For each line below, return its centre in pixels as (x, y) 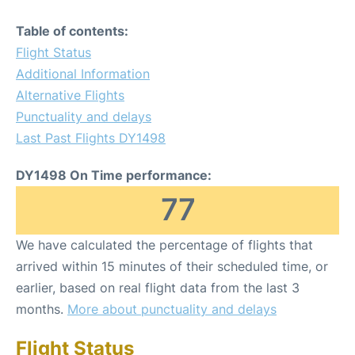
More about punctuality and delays (172, 309)
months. (42, 309)
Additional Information (83, 73)
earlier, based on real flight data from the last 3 (158, 287)
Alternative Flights (70, 95)
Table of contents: (72, 31)
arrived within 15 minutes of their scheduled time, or (172, 266)
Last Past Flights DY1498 (91, 137)
